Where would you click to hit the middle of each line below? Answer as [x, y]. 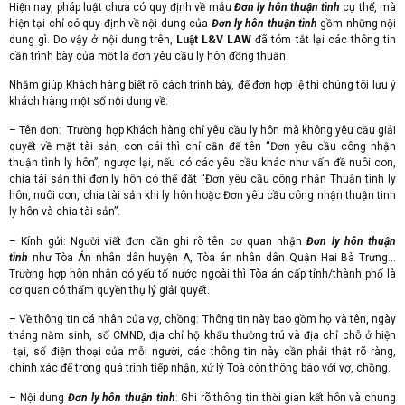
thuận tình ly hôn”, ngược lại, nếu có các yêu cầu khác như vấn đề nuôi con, [202, 163]
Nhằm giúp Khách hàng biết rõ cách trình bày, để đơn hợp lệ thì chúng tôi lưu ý [202, 85]
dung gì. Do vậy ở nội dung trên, [93, 39]
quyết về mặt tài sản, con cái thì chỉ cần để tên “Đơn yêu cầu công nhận [202, 147]
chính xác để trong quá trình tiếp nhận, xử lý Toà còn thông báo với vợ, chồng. [200, 368]
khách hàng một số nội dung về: [89, 101]
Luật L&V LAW [214, 39]
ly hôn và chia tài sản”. [65, 212]
